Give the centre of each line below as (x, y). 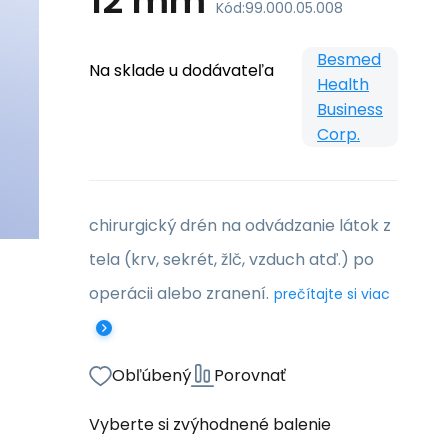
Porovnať (250, 375)
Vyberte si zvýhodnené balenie (210, 424)
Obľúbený (151, 375)
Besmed (349, 59)
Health (343, 84)
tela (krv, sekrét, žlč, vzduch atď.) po (231, 259)
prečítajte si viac (332, 294)
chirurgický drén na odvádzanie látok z (240, 225)
